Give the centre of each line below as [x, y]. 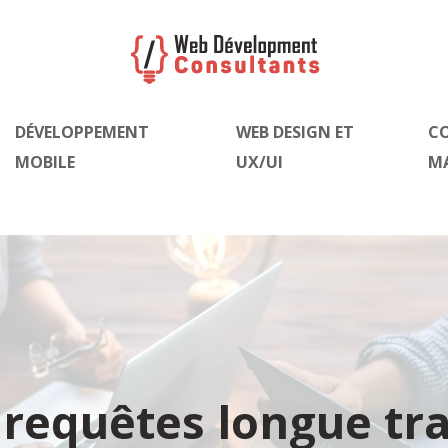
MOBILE [45, 162]
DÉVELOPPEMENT [82, 132]
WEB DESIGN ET [294, 132]
